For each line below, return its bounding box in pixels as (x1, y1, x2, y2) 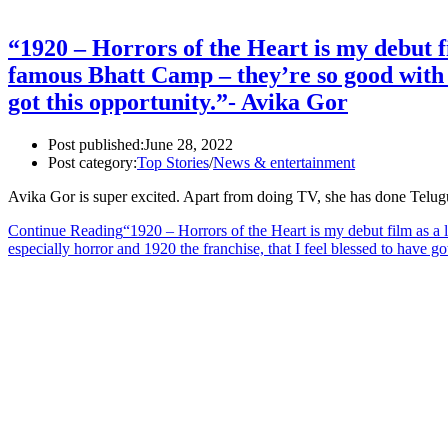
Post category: (48, 153, 137, 171)
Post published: (48, 135, 144, 153)
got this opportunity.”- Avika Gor (8, 88, 348, 115)
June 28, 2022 (144, 135, 233, 153)
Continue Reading (8, 221, 123, 239)
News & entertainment (213, 153, 355, 171)
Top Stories (137, 153, 209, 171)
